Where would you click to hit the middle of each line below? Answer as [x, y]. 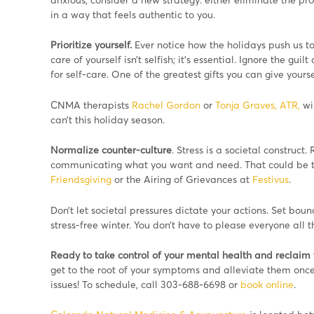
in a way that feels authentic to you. [133, 15]
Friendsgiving [81, 179]
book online [266, 284]
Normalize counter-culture [111, 150]
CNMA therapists [91, 104]
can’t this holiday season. [108, 119]
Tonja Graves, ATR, [258, 104]
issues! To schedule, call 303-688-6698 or [144, 284]
